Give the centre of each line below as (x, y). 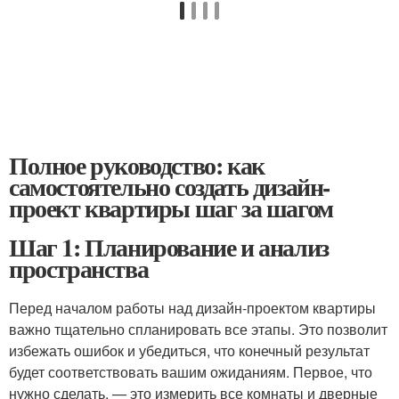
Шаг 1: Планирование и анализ (169, 247)
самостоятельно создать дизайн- (170, 187)
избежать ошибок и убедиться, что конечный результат (189, 350)
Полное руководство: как (137, 165)
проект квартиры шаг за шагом (171, 208)
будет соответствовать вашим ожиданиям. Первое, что (191, 372)
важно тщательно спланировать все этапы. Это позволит (198, 329)
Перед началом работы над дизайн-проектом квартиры (192, 308)
